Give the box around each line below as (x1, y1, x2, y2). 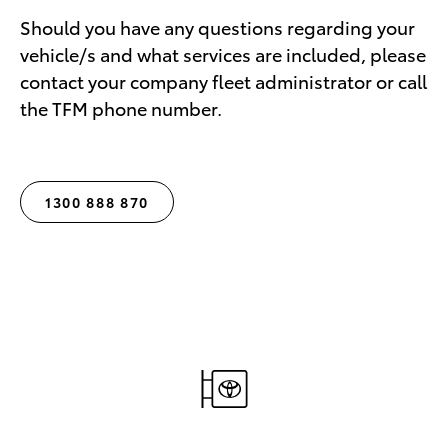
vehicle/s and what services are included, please (20, 40, 426, 66)
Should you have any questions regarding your (20, 13, 415, 39)
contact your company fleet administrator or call (20, 67, 427, 93)
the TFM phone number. (20, 94, 222, 120)
